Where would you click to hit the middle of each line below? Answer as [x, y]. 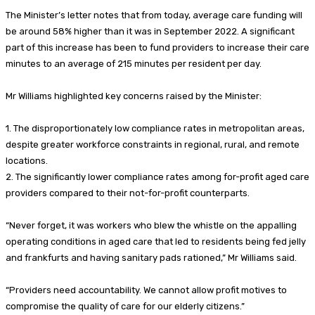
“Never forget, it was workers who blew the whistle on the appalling [151, 225]
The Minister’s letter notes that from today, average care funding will [154, 15]
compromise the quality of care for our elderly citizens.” [125, 306]
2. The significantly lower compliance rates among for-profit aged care [157, 176]
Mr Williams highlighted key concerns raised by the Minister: [134, 96]
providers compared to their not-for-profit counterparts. [128, 193]
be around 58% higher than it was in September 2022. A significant [150, 31]
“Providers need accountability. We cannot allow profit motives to [146, 290]
